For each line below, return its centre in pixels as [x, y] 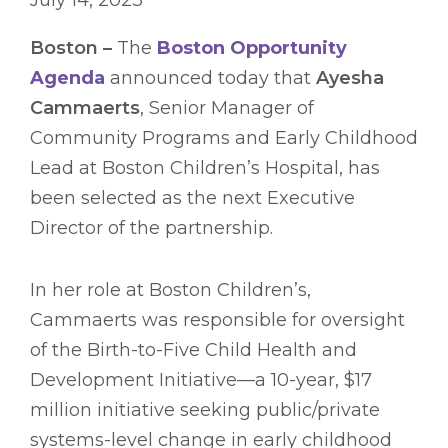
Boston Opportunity [252, 48]
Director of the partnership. [151, 228]
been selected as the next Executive [192, 198]
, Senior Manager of [227, 108]
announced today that [210, 78]
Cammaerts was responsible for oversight [217, 320]
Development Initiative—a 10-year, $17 [201, 380]
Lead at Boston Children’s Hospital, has [205, 168]
